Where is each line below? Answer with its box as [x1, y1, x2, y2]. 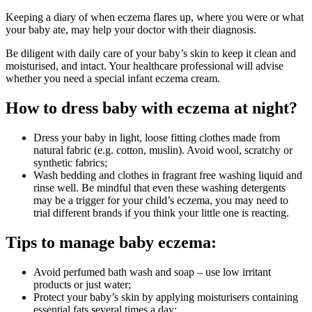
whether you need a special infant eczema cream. [6, 72, 220, 85]
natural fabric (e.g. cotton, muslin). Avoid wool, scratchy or [33, 144, 292, 157]
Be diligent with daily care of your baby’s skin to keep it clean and [6, 47, 296, 60]
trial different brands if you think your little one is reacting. [33, 207, 292, 219]
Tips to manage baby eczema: [6, 233, 217, 251]
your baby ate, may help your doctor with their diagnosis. [6, 24, 256, 36]
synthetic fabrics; [33, 157, 107, 169]
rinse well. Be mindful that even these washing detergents [33, 182, 286, 194]
